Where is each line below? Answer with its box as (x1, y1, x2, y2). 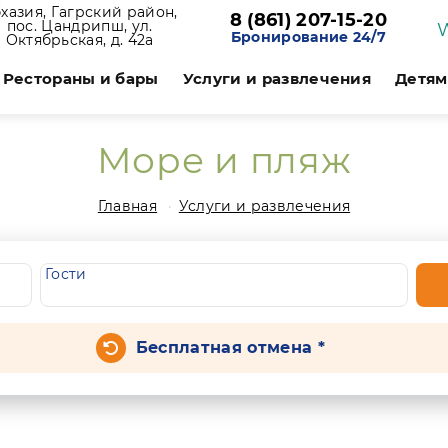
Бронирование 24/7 (230, 28, 387, 46)
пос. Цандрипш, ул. (6, 17, 153, 35)
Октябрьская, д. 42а (5, 31, 154, 49)
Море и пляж (96, 138, 352, 182)
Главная (97, 197, 158, 215)
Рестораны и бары (2, 69, 159, 88)
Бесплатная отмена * (135, 338, 325, 357)
